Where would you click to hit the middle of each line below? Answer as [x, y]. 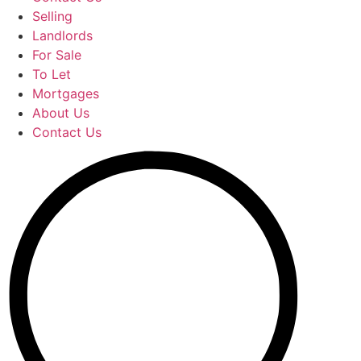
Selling [52, 16]
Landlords [62, 35]
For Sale [57, 55]
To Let [52, 74]
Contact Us [67, 132]
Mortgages [66, 93]
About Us [61, 113]
